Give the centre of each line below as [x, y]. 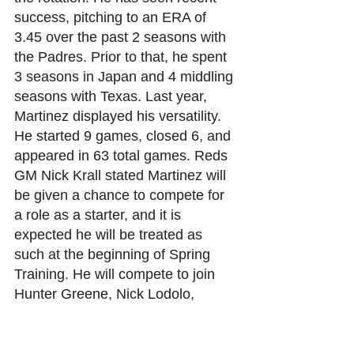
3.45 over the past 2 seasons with [122, 37]
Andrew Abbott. [62, 333]
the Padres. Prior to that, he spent [122, 56]
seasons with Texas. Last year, [113, 96]
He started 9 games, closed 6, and [124, 136]
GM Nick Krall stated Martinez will [122, 175]
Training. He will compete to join [117, 274]
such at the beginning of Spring [114, 254]
